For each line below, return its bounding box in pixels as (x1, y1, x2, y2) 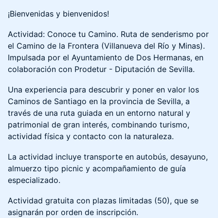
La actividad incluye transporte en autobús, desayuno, (8, 152, 208, 162)
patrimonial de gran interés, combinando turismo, (8, 120, 189, 129)
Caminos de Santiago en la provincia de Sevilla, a (8, 96, 190, 106)
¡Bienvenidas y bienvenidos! (8, 9, 109, 18)
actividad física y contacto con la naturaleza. (8, 131, 174, 141)
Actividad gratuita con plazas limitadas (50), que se (8, 196, 199, 205)
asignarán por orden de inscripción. (8, 207, 138, 217)
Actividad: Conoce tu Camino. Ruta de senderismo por (8, 29, 209, 39)
